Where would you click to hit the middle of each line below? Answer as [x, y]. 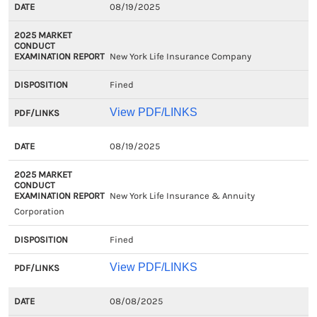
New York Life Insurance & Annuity [182, 196]
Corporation [39, 211]
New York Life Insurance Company [180, 56]
